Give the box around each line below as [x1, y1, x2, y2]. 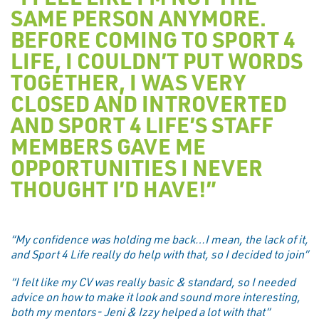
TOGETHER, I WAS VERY [11, 67, 246, 96]
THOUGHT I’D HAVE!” [11, 174, 216, 203]
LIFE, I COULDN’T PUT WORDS [11, 46, 303, 75]
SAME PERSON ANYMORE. [11, 3, 266, 32]
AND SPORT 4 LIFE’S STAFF [11, 110, 273, 139]
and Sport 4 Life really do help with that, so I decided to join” [11, 246, 308, 261]
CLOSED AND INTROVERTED [11, 88, 287, 117]
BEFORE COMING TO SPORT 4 [11, 24, 295, 53]
